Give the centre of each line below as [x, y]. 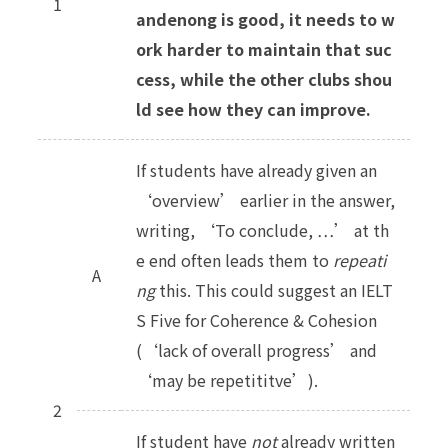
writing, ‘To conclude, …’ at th [262, 229]
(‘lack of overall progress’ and [256, 349]
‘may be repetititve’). [227, 379]
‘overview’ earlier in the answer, [265, 199]
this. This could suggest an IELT [274, 289]
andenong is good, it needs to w [265, 18]
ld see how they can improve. [253, 108]
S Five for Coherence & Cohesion [256, 319]
